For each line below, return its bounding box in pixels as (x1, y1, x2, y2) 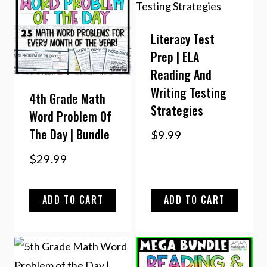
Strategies (151, 101, 203, 120)
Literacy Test (151, 30, 215, 48)
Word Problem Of (29, 107, 111, 126)
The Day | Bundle (29, 125, 110, 144)
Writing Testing (151, 83, 226, 102)
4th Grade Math (29, 89, 105, 108)
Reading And (151, 66, 212, 84)
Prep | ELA (151, 48, 199, 66)
